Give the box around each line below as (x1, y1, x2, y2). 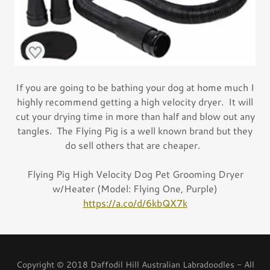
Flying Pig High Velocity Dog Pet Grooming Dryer (27, 167, 243, 181)
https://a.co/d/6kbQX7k (83, 196, 187, 210)
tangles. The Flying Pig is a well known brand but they (17, 124, 253, 138)
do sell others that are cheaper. (65, 138, 205, 152)
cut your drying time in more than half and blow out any (15, 109, 255, 124)
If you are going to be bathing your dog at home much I (16, 80, 254, 95)
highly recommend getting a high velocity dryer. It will (17, 95, 253, 109)
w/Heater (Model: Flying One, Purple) (52, 181, 218, 196)
